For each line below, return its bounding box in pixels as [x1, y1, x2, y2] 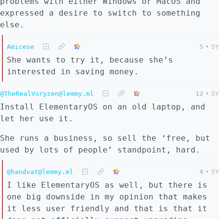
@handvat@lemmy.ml [7, 168, 73, 176]
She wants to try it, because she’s [7, 55, 173, 65]
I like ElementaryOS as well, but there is [7, 180, 207, 190]
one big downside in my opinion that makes [7, 192, 207, 202]
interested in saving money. [7, 67, 139, 77]
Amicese [7, 43, 34, 51]
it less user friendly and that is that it [7, 204, 207, 214]
